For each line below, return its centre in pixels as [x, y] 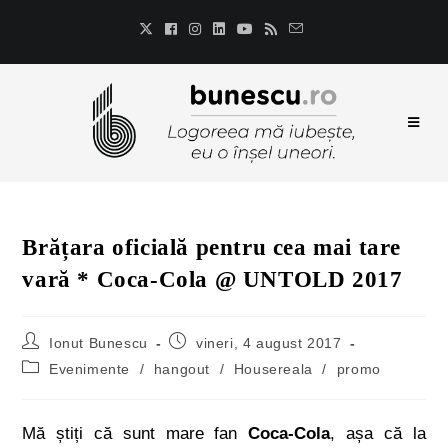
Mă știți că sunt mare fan [135, 433]
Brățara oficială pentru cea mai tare [212, 247]
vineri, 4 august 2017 [269, 343]
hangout [182, 369]
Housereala [273, 369]
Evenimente [90, 369]
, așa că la [378, 433]
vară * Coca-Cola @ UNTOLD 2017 [212, 279]
